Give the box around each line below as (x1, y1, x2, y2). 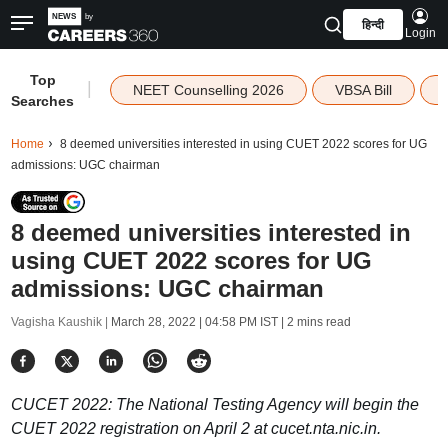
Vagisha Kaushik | (10, 315, 111, 329)
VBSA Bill (334, 82, 392, 98)
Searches (11, 93, 75, 109)
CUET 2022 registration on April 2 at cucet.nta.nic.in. (10, 420, 381, 437)
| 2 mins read (277, 315, 351, 329)
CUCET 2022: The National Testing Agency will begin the (10, 396, 419, 413)
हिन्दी (361, 18, 384, 32)
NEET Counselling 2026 (132, 82, 284, 98)
